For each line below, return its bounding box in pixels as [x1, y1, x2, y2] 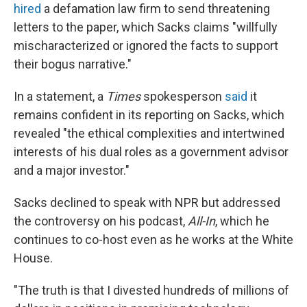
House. [14, 251, 53, 265]
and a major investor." [14, 163, 130, 177]
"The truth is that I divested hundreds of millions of [14, 283, 289, 297]
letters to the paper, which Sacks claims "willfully [14, 20, 278, 34]
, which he [215, 214, 269, 228]
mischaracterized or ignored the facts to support [14, 38, 278, 53]
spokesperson [140, 89, 225, 103]
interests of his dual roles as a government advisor [14, 145, 288, 159]
